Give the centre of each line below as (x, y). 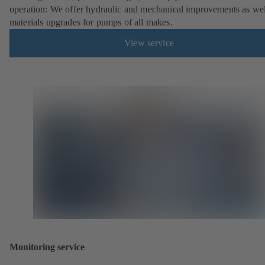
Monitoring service (47, 247)
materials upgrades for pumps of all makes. (91, 22)
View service (149, 43)
